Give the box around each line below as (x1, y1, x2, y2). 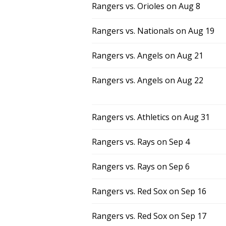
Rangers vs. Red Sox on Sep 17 (92, 210, 206, 221)
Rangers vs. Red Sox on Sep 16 (92, 186, 206, 197)
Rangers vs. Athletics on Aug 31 (92, 111, 210, 123)
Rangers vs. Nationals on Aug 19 (92, 25, 214, 36)
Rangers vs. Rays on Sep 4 (92, 136, 190, 147)
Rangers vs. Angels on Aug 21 (92, 50, 203, 61)
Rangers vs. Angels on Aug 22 (92, 75, 203, 86)
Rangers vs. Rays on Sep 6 (92, 161, 190, 172)
